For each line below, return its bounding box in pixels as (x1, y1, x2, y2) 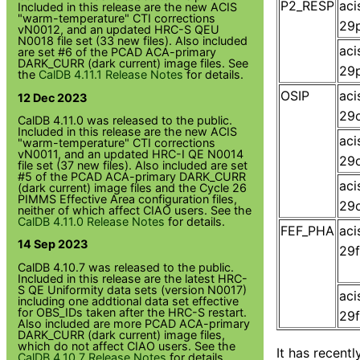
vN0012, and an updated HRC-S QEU (18, 22, 220, 37)
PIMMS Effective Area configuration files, (18, 192, 238, 207)
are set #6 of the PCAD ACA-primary (18, 45, 217, 59)
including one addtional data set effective (18, 293, 239, 308)
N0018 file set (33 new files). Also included (18, 34, 248, 48)
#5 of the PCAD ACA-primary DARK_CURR (18, 170, 247, 184)
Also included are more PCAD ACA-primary (18, 316, 251, 330)
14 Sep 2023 (18, 237, 88, 252)
